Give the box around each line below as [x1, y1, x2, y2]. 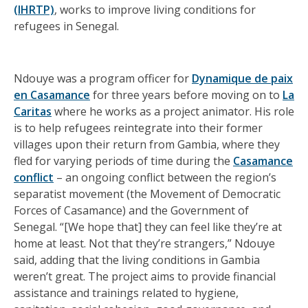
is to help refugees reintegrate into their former [14, 120, 263, 136]
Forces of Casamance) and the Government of [14, 203, 249, 219]
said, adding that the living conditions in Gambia [14, 252, 260, 268]
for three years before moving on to [90, 87, 283, 103]
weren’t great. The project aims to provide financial [14, 269, 276, 285]
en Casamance [14, 87, 90, 103]
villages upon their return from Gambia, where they [14, 137, 280, 153]
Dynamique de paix [192, 71, 293, 87]
